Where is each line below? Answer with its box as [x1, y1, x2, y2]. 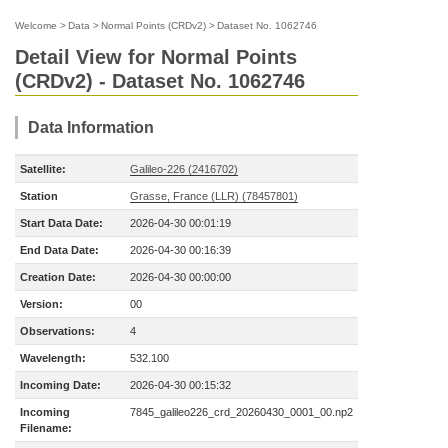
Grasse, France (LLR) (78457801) [130, 190, 298, 202]
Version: [20, 298, 63, 310]
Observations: [20, 325, 95, 337]
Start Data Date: [20, 217, 103, 229]
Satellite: [20, 163, 66, 175]
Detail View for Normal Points [15, 46, 297, 68]
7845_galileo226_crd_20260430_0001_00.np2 [130, 406, 353, 418]
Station [20, 190, 58, 202]
